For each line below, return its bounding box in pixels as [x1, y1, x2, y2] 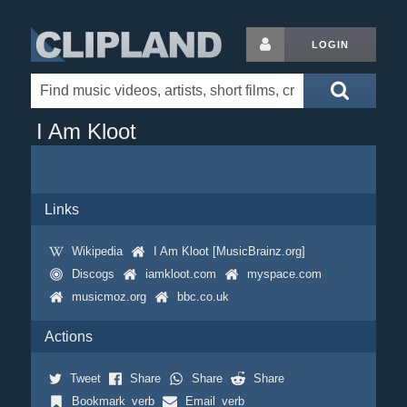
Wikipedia [71, 244, 123, 258]
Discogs [71, 267, 114, 281]
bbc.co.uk [176, 290, 229, 303]
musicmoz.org [71, 290, 146, 303]
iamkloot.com [144, 267, 216, 281]
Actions [44, 329, 93, 344]
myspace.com [246, 267, 322, 281]
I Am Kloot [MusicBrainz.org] [153, 244, 305, 258]
